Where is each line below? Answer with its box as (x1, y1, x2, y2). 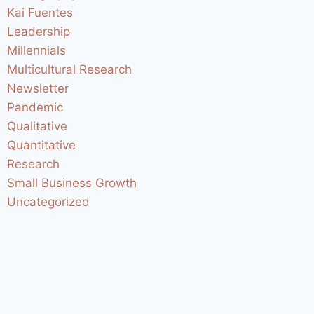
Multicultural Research (7, 62, 132, 77)
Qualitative (7, 119, 68, 134)
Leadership (7, 25, 71, 39)
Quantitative (7, 138, 76, 153)
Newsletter (7, 81, 69, 96)
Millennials (7, 43, 67, 58)
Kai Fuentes (7, 6, 74, 20)
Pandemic (7, 100, 64, 115)
